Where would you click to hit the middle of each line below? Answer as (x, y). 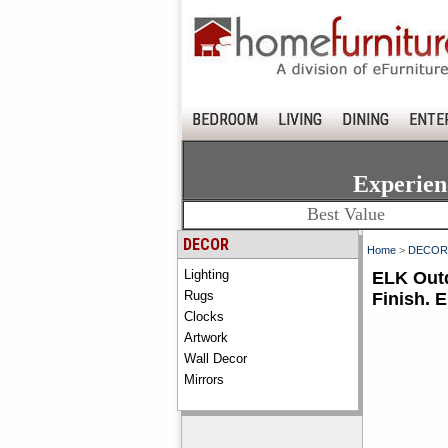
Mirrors (204, 379)
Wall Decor (215, 358)
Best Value (346, 214)
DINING (365, 119)
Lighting (206, 274)
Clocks (204, 316)
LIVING (300, 119)
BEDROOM (225, 119)
